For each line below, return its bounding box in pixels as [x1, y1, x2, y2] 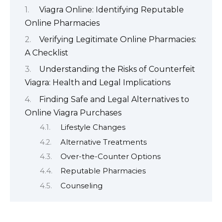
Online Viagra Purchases [25, 108, 121, 117]
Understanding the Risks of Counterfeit [39, 64, 195, 74]
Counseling [60, 181, 103, 190]
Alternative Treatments [60, 137, 147, 147]
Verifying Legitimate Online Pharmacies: [39, 35, 196, 44]
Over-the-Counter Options [60, 152, 161, 161]
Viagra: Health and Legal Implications [25, 78, 170, 88]
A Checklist [25, 48, 68, 57]
